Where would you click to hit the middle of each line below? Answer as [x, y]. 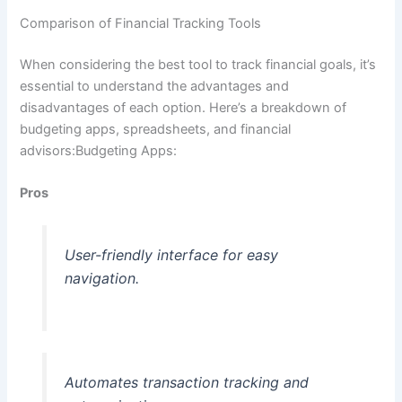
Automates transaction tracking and [186, 382]
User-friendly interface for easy [171, 255]
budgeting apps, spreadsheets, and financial [156, 129]
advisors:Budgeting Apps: [99, 150]
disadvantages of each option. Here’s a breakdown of [184, 107]
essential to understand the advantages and [155, 86]
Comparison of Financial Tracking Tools [141, 23]
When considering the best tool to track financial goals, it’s [198, 64]
